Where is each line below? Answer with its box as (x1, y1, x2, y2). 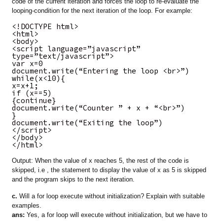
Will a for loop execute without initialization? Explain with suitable (17, 192, 205, 200)
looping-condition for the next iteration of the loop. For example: (12, 7, 193, 15)
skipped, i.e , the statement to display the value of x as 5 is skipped (12, 166, 207, 174)
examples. (12, 202, 42, 210)
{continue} (12, 96, 57, 106)
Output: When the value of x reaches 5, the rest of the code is (12, 157, 189, 165)
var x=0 (12, 59, 43, 69)
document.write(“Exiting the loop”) (12, 118, 163, 128)
